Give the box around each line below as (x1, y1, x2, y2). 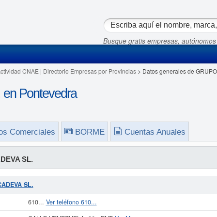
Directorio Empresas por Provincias (43, 67, 136, 75)
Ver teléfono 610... (46, 198, 97, 206)
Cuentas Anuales (124, 127, 186, 137)
